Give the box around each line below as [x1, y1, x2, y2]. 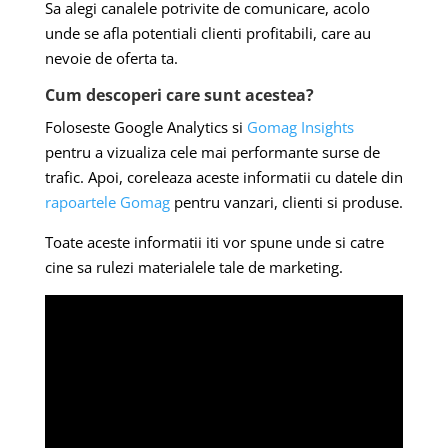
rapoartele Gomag [44, 191, 170, 212]
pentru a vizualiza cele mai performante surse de [44, 141, 380, 162]
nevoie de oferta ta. [44, 47, 178, 68]
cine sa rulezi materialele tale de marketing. [44, 256, 343, 277]
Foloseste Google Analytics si [44, 116, 247, 137]
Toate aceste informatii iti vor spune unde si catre [44, 231, 384, 252]
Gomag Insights [246, 116, 354, 137]
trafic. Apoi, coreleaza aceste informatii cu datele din [44, 166, 403, 187]
